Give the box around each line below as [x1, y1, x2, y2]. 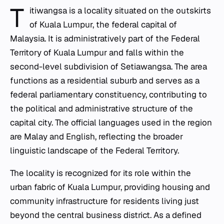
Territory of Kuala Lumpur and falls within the [10, 46, 184, 58]
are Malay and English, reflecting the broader [10, 130, 183, 142]
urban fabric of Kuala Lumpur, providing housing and [10, 181, 210, 192]
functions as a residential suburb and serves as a [10, 74, 199, 86]
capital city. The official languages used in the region [10, 116, 212, 128]
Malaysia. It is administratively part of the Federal [10, 32, 200, 44]
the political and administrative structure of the [10, 102, 193, 114]
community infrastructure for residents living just [10, 195, 199, 206]
